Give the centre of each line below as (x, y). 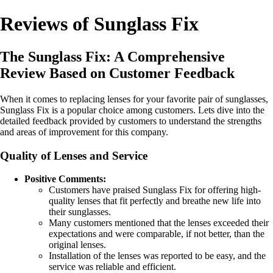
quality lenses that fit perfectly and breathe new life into (155, 201)
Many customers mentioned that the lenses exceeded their (159, 223)
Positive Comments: (65, 179)
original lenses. (77, 245)
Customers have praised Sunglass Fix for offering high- (155, 190)
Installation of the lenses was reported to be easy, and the (157, 256)
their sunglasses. (80, 212)
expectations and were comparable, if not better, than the (157, 234)
